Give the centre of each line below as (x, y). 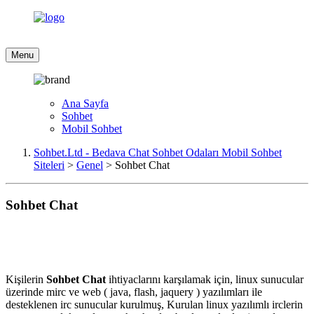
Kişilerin (26, 280)
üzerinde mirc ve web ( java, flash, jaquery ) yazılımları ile (134, 292)
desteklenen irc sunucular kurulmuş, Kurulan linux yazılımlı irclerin (154, 305)
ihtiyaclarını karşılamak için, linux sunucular (205, 280)
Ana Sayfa (85, 103)
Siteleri (49, 165)
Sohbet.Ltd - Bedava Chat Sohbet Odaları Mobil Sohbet (158, 152)
